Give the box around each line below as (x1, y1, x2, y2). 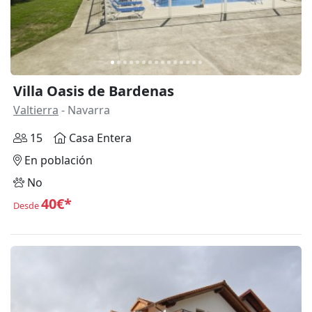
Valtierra (13, 102, 58, 118)
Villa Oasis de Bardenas (13, 81, 174, 101)
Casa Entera (66, 130, 132, 146)
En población (22, 153, 93, 169)
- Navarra (58, 102, 110, 118)
